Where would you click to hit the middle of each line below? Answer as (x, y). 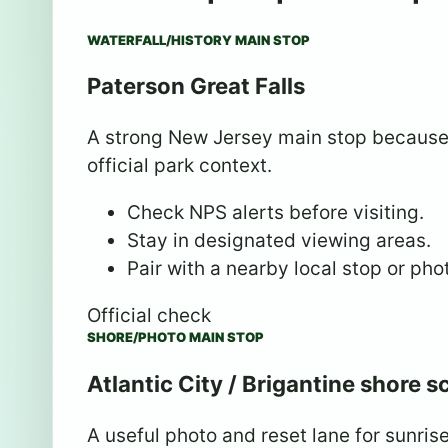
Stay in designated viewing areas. (279, 241)
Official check (149, 316)
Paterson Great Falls (196, 86)
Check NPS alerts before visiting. (275, 213)
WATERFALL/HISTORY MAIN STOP (198, 40)
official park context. (179, 166)
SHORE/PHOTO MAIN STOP (175, 337)
